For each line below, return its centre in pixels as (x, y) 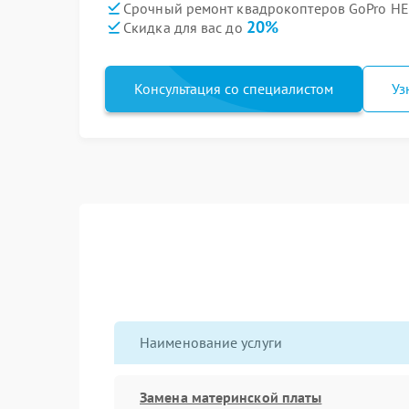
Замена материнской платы (231, 397)
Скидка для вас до (185, 27)
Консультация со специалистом (234, 89)
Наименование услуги (211, 342)
